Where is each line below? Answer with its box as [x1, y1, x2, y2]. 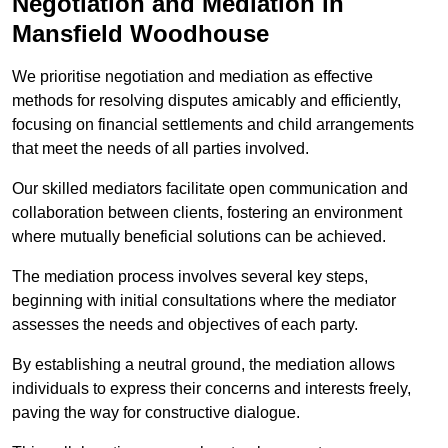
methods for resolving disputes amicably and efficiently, [12, 92, 401, 110]
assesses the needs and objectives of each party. [12, 316, 358, 334]
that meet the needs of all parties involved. [12, 140, 309, 158]
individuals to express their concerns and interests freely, [12, 380, 411, 398]
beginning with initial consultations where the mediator [12, 292, 396, 310]
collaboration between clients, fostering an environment [12, 204, 402, 222]
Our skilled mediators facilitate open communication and [12, 180, 408, 198]
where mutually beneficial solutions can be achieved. [12, 228, 386, 246]
